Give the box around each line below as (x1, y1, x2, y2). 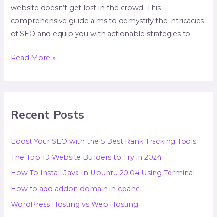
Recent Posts (11, 107, 85, 122)
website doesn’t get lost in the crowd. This (11, 3, 161, 13)
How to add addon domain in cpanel (11, 184, 142, 193)
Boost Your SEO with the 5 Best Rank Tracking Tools (11, 137, 197, 146)
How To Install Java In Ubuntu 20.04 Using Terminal (11, 169, 195, 178)
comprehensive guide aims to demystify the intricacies (11, 16, 204, 26)
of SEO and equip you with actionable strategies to (11, 30, 191, 39)
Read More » (11, 53, 56, 62)
